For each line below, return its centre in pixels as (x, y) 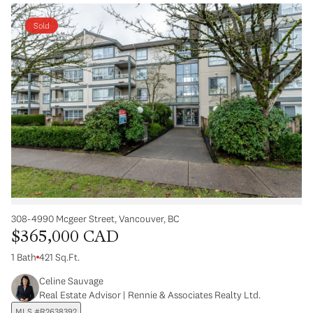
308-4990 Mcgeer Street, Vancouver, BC (95, 218)
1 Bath (24, 257)
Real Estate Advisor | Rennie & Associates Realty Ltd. (150, 294)
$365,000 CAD (65, 238)
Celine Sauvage (71, 281)
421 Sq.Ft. (59, 257)
